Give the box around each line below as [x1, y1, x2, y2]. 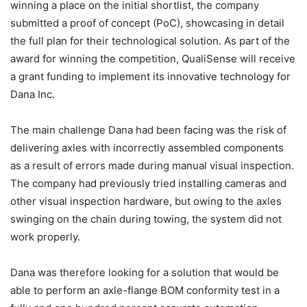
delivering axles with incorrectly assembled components [10, 140, 284, 154]
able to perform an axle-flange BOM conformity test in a [10, 283, 280, 297]
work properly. [10, 230, 80, 243]
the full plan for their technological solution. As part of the [10, 34, 290, 47]
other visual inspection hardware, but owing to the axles [10, 194, 282, 208]
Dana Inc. [10, 87, 55, 101]
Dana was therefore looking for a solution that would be [10, 265, 279, 279]
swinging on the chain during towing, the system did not [10, 212, 282, 225]
